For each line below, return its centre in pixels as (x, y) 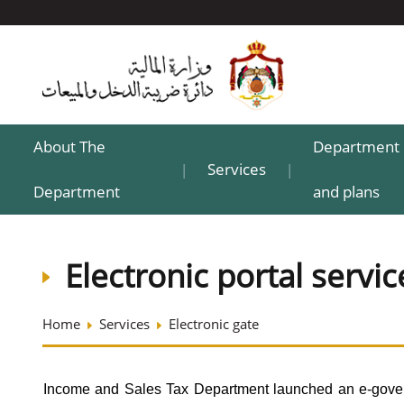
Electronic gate (214, 324)
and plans (346, 192)
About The (69, 147)
